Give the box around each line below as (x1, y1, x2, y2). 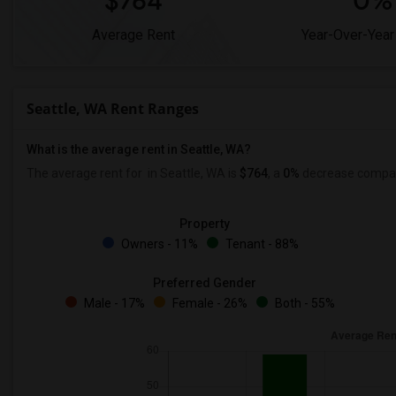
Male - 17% (81, 296, 145, 310)
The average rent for (27, 166, 145, 180)
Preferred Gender (153, 276, 256, 290)
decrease (300, 166, 354, 180)
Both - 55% (272, 296, 335, 310)
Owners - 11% (118, 237, 198, 251)
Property (179, 217, 230, 231)
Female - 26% (170, 296, 247, 310)
